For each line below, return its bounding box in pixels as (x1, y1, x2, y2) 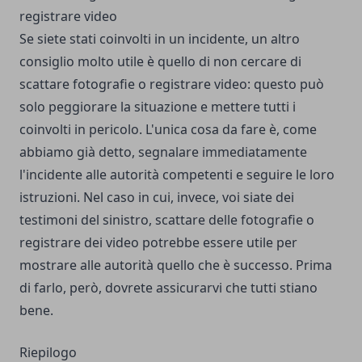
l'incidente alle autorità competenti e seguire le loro (19, 166, 335, 184)
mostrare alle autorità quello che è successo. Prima (19, 256, 332, 275)
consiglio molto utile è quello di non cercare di (19, 53, 301, 71)
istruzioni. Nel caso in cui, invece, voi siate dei (19, 188, 294, 207)
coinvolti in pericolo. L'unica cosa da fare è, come (19, 120, 317, 139)
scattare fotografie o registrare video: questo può (19, 75, 324, 94)
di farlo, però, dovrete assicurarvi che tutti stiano (19, 279, 318, 297)
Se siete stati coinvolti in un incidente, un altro (19, 30, 300, 48)
